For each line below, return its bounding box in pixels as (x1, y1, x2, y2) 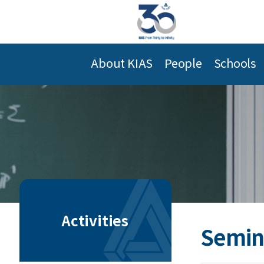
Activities (62, 210, 128, 230)
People (164, 54, 202, 71)
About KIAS (91, 54, 153, 71)
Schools (213, 54, 256, 71)
